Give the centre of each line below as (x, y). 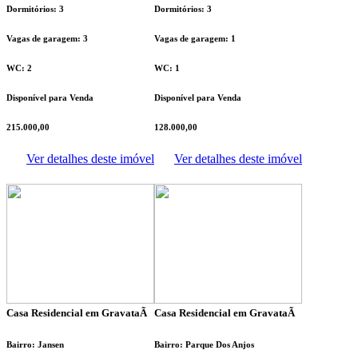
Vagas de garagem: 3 (47, 39)
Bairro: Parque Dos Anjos (204, 345)
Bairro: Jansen (35, 345)
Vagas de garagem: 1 (195, 39)
